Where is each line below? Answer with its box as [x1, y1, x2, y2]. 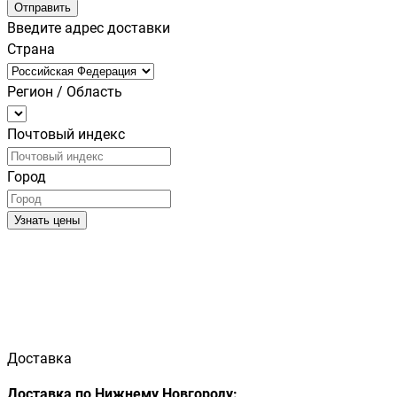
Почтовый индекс [7, 125, 125, 143]
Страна [7, 40, 55, 58]
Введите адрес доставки [7, 19, 170, 36]
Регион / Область [7, 82, 122, 100]
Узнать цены [14, 213, 80, 227]
